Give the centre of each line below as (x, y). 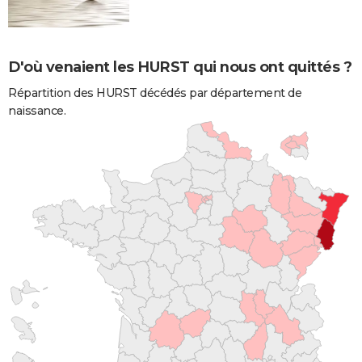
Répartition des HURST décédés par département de (155, 93)
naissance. (37, 110)
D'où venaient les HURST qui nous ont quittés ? (180, 67)
